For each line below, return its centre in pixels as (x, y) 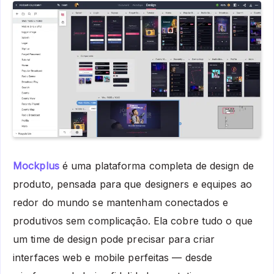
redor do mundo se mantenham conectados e (121, 202)
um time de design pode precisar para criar (114, 239)
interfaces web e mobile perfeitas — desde (113, 257)
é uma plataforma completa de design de (156, 165)
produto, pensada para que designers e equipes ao (132, 184)
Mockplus (36, 165)
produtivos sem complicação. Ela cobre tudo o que (133, 220)
